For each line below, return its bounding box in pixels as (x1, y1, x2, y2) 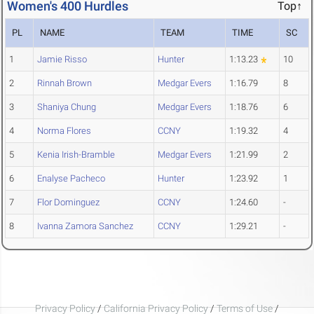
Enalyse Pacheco (37, 173, 105, 184)
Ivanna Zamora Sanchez (37, 221, 133, 232)
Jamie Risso (37, 54, 87, 65)
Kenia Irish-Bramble (37, 149, 115, 161)
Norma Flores (37, 125, 91, 137)
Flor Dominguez (37, 197, 100, 208)
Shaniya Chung (37, 102, 96, 113)
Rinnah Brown (37, 78, 92, 89)
